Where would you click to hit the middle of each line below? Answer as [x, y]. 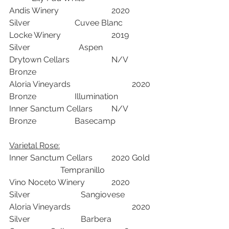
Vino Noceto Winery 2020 [47, 182]
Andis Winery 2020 [34, 10]
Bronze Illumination [125, 96]
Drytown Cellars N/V [39, 59]
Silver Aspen [107, 47]
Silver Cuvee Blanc [127, 22]
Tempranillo [108, 170]
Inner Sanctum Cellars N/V [51, 108]
